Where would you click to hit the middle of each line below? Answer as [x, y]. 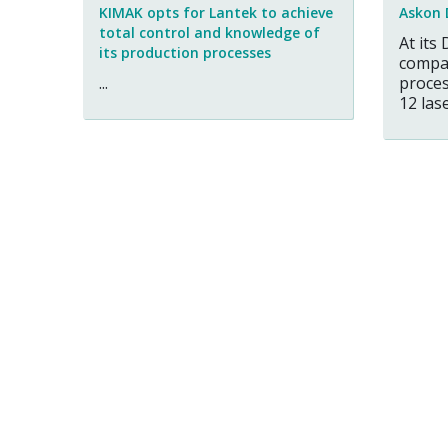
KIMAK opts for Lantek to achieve [216, 12]
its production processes [185, 52]
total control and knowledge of [209, 32]
